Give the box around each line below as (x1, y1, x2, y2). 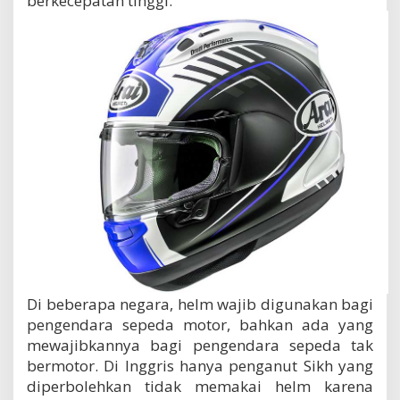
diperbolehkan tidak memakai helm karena (27, 375, 373, 396)
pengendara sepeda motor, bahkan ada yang (27, 313, 373, 335)
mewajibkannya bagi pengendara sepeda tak (27, 334, 373, 355)
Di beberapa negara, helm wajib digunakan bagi (27, 293, 373, 314)
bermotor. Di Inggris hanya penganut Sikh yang (27, 354, 373, 376)
